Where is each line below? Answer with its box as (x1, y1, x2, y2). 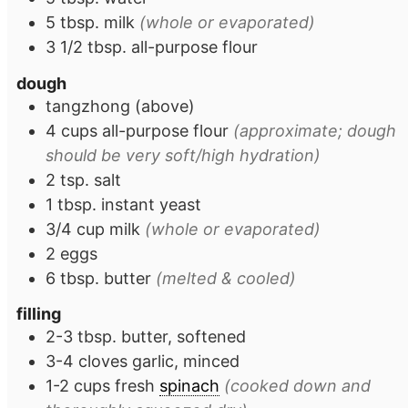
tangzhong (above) (46, 96, 195, 116)
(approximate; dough (233, 120, 396, 140)
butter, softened (121, 327, 246, 347)
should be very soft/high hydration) (46, 145, 321, 165)
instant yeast (101, 194, 201, 214)
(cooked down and (224, 376, 371, 396)
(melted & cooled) (156, 268, 296, 288)
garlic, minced (132, 352, 240, 372)
